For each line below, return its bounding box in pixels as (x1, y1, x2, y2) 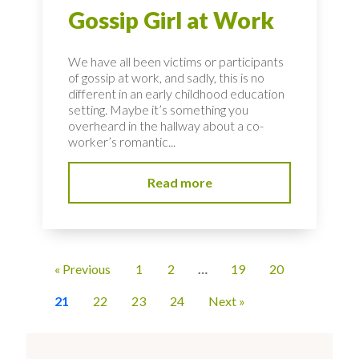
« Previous (54, 261, 111, 277)
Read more (147, 175, 212, 191)
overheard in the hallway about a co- (68, 118, 264, 134)
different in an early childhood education (68, 86, 284, 102)
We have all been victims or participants (68, 54, 284, 70)
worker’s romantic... (68, 134, 175, 150)
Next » (208, 293, 245, 309)
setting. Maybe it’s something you (68, 102, 248, 118)
